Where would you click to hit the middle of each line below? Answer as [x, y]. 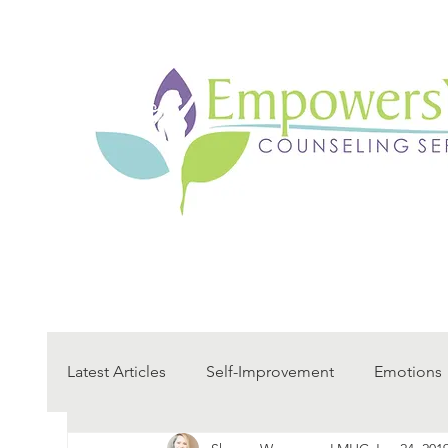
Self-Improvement [270, 371]
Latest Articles [116, 371]
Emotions [408, 371]
